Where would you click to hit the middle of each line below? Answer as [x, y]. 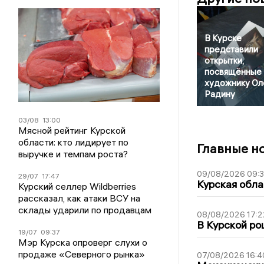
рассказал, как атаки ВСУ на [80, 198]
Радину [220, 94]
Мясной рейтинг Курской [72, 131]
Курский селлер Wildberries [77, 187]
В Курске [223, 38]
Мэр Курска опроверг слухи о [83, 242]
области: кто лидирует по [74, 142]
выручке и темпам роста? [73, 154]
